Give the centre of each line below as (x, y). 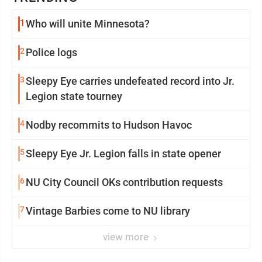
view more (127, 237)
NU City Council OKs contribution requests (124, 182)
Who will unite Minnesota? (88, 24)
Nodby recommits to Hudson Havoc (109, 125)
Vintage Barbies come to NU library (108, 211)
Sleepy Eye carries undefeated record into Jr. (130, 81)
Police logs (51, 53)
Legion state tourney (74, 96)
